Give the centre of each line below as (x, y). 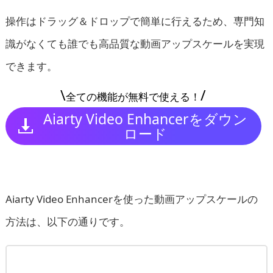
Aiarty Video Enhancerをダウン (145, 119)
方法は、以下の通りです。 (67, 221)
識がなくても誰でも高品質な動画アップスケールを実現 (135, 43)
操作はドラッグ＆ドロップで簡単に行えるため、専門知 (135, 21)
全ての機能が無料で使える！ (133, 96)
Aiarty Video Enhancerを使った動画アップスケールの (131, 199)
